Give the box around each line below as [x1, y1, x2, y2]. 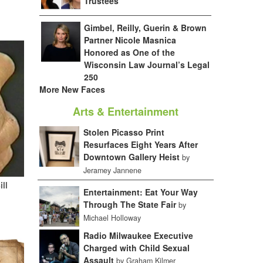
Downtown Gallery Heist [83, 151, 180, 163]
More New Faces [39, 83, 105, 96]
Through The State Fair [83, 198, 176, 211]
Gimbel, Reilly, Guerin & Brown [84, 22, 207, 34]
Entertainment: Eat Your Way [83, 186, 198, 198]
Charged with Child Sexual [83, 242, 190, 254]
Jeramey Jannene [83, 165, 141, 176]
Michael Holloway [83, 213, 141, 224]
